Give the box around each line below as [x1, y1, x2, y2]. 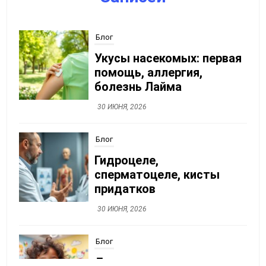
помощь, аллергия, [94, 65, 202, 80]
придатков [94, 182, 156, 196]
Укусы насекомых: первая [94, 51, 242, 65]
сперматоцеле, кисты [94, 167, 220, 182]
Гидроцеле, [94, 153, 159, 167]
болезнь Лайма [94, 80, 182, 94]
